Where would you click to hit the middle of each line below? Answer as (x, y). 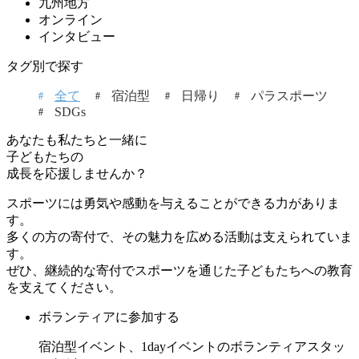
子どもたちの (45, 157)
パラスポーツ (289, 96)
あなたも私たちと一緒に (77, 140)
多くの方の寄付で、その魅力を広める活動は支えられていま (179, 237)
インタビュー (77, 37)
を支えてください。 (64, 288)
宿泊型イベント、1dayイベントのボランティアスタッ (192, 347)
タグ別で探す (45, 67)
